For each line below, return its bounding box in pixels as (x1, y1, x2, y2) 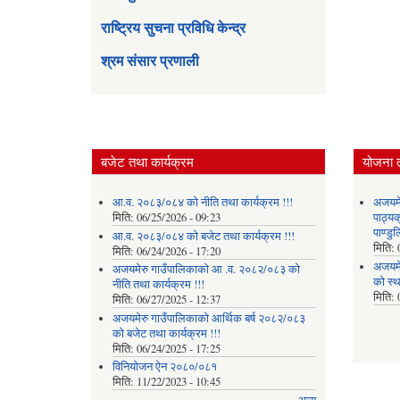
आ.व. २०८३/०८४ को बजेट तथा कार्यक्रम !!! (112, 228, 295, 244)
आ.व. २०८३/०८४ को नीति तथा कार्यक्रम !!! (112, 195, 293, 211)
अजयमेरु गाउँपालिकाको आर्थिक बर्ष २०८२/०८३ (112, 310, 305, 326)
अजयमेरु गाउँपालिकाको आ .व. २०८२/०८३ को (112, 262, 300, 278)
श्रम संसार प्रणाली (101, 50, 199, 71)
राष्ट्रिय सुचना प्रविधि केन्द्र (101, 16, 246, 37)
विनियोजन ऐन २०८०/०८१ (112, 359, 217, 375)
